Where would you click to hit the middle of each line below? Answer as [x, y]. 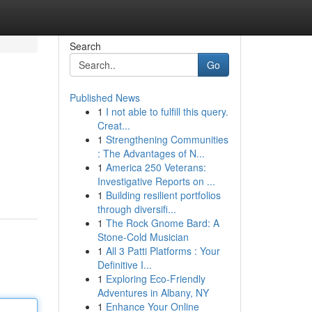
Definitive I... [124, 265]
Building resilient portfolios [163, 195]
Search [85, 46]
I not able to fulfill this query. [167, 111]
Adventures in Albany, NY [153, 292]
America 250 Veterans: [156, 167]
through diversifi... [136, 209]
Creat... [114, 125]
